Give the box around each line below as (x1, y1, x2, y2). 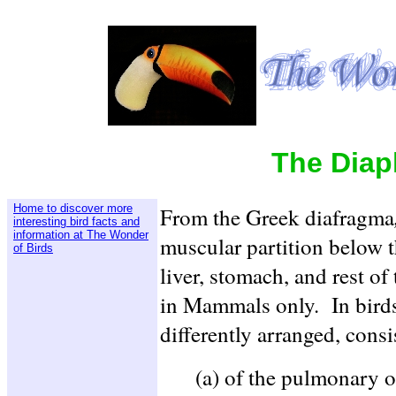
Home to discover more (13, 201, 133, 215)
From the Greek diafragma (160, 202, 394, 232)
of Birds (13, 240, 53, 255)
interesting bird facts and (13, 214, 140, 228)
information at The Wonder (13, 227, 148, 241)
